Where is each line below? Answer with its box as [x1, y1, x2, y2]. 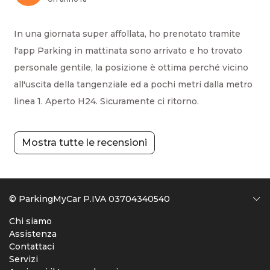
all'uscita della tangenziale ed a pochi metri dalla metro [14, 78, 253, 90]
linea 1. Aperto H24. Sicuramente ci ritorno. [14, 95, 199, 107]
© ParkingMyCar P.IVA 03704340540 [9, 193, 170, 205]
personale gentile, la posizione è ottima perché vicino [14, 61, 248, 73]
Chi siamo [9, 216, 52, 227]
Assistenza [9, 228, 57, 240]
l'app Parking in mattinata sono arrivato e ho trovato [14, 45, 242, 56]
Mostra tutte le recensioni [22, 136, 147, 148]
